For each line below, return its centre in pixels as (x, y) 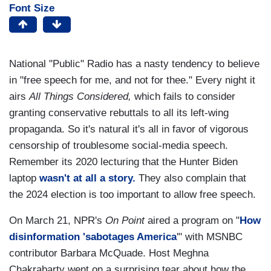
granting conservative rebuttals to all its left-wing (119, 113)
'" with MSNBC (210, 237)
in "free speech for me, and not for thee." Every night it (132, 80)
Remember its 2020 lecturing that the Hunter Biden (123, 162)
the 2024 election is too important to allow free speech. (134, 195)
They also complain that (192, 178)
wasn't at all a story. (89, 178)
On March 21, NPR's (57, 221)
